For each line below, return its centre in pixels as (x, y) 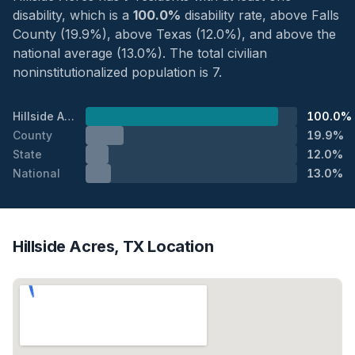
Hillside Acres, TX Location (113, 246)
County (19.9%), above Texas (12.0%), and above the (174, 34)
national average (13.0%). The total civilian (140, 53)
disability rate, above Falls (260, 15)
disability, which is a (73, 15)
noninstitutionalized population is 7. (117, 72)
